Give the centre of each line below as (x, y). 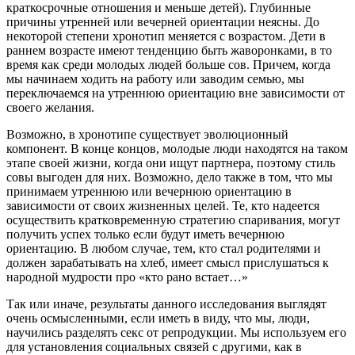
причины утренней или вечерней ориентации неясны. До (163, 22)
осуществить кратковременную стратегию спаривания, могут (173, 220)
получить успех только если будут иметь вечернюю (145, 235)
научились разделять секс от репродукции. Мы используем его (176, 333)
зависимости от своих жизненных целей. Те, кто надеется (163, 206)
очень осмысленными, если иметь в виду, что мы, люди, (158, 319)
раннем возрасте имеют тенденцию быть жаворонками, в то (169, 51)
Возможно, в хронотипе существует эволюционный (147, 135)
